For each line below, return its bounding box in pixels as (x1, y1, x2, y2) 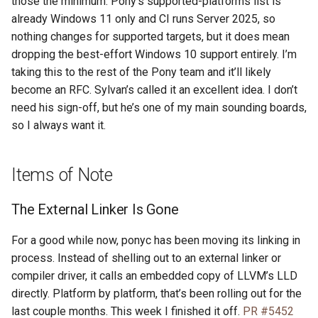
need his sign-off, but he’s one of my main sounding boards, (11, 101, 307, 114)
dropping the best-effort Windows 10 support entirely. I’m (11, 48, 297, 61)
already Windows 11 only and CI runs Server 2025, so (11, 12, 275, 26)
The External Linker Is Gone (11, 201, 179, 218)
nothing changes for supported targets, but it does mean (11, 30, 290, 43)
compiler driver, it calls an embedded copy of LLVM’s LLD (11, 269, 297, 283)
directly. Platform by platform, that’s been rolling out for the (11, 287, 302, 300)
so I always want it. (11, 119, 106, 132)
